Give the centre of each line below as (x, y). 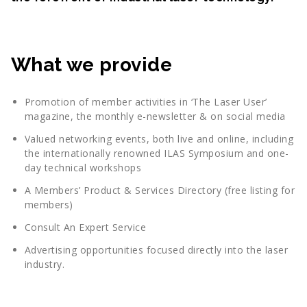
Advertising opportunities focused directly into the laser (156, 250)
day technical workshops (83, 168)
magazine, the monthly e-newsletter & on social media (155, 116)
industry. (44, 265)
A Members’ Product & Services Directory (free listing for (159, 191)
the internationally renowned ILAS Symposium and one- (157, 153)
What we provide (91, 65)
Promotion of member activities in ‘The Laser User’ (146, 102)
